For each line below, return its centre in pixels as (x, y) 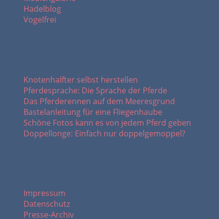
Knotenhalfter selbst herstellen (81, 79)
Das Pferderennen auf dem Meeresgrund (99, 101)
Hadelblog (42, 9)
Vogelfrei (40, 20)
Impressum (44, 193)
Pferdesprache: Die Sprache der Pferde (95, 90)
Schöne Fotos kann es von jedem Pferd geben (107, 122)
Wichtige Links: (39, 173)
